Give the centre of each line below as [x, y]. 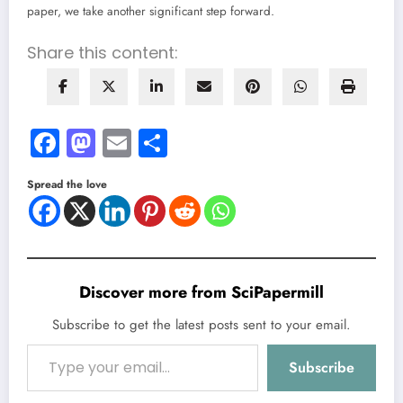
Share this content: [103, 53]
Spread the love [67, 185]
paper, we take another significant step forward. [151, 12]
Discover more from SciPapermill [201, 293]
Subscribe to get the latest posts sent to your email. [201, 325]
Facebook [116, 143]
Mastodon [154, 143]
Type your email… [43, 344]
